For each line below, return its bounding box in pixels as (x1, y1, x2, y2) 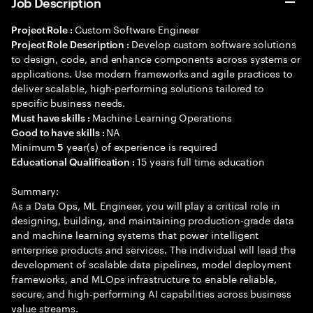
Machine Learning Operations (92, 109, 232, 124)
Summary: (11, 182, 59, 198)
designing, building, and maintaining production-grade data (11, 212, 294, 227)
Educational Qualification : (11, 154, 138, 168)
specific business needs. (11, 94, 126, 110)
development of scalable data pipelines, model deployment (11, 256, 292, 271)
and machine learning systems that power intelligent (11, 226, 259, 242)
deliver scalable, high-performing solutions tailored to (11, 80, 265, 95)
